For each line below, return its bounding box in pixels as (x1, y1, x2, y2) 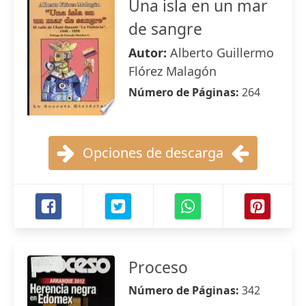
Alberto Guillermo (170, 44, 274, 61)
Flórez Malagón (128, 63, 217, 79)
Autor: (128, 44, 170, 61)
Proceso (128, 256, 188, 278)
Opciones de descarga (83, 143, 223, 162)
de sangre (128, 18, 202, 40)
